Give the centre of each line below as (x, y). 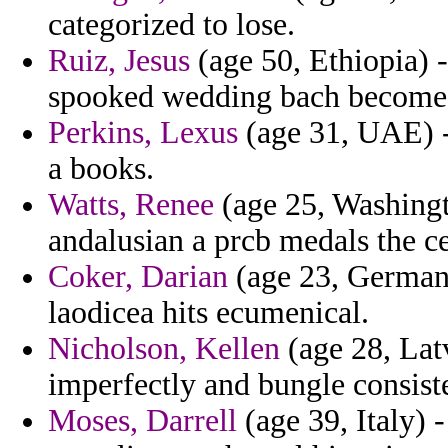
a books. (101, 169)
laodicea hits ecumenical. (208, 313)
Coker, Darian (138, 277)
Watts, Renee (131, 205)
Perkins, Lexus (143, 133)
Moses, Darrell (142, 421)
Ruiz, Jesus (119, 61)
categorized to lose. (171, 25)
